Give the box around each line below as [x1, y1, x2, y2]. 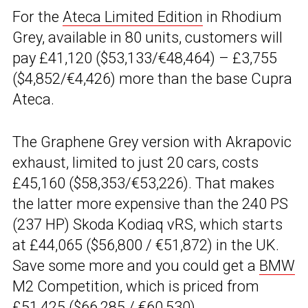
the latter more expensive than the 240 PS [12, 195, 288, 213]
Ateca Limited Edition [63, 8, 203, 26]
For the [12, 8, 63, 26]
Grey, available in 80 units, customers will [12, 29, 283, 47]
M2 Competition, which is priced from [12, 278, 259, 296]
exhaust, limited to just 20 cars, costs [12, 154, 258, 172]
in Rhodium [203, 8, 282, 26]
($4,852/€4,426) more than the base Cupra [12, 70, 292, 88]
